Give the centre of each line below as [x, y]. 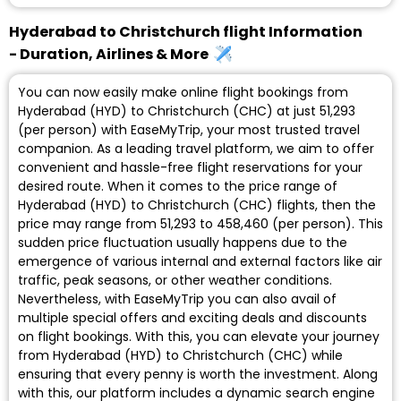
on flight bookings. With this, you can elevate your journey [199, 337]
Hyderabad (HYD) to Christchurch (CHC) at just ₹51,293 [187, 111]
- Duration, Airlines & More [111, 55]
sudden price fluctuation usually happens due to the [183, 243]
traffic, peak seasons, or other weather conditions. [175, 281]
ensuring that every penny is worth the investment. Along [198, 375]
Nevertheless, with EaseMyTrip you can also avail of [177, 299]
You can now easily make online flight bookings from [183, 93]
